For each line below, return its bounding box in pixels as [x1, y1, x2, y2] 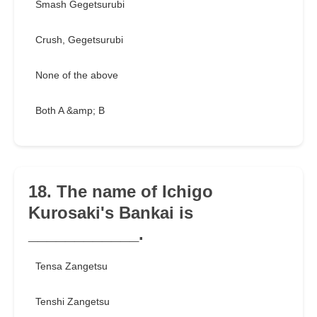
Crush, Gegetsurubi [35, 34, 123, 46]
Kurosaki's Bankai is [28, 203, 193, 223]
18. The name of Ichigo [28, 182, 213, 202]
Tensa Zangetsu [35, 260, 108, 272]
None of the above [35, 69, 118, 81]
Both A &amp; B [35, 105, 105, 117]
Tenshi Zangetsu [35, 296, 110, 308]
